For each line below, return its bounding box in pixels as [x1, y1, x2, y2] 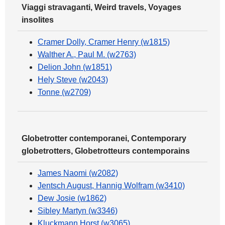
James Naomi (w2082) [38, 169, 118, 177]
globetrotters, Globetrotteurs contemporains [22, 147, 190, 155]
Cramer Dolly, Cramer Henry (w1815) [38, 38, 170, 46]
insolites [22, 16, 54, 24]
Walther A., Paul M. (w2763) [38, 50, 136, 59]
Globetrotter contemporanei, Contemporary [22, 134, 186, 143]
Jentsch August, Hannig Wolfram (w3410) [38, 181, 185, 190]
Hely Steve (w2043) [38, 75, 108, 84]
